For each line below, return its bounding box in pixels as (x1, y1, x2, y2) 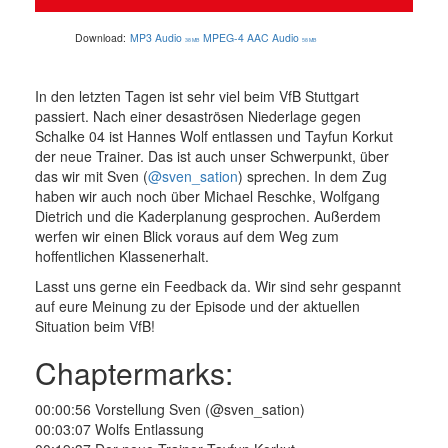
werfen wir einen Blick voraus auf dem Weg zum (35, 226, 339, 247)
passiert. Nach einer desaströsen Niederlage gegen (35, 106, 361, 127)
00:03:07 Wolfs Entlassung (35, 419, 204, 440)
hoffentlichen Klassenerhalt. (35, 246, 209, 267)
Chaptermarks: (35, 351, 233, 395)
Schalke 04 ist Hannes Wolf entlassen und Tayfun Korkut (35, 126, 393, 147)
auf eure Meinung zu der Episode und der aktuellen (35, 296, 360, 317)
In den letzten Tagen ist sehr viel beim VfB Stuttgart (35, 86, 359, 107)
